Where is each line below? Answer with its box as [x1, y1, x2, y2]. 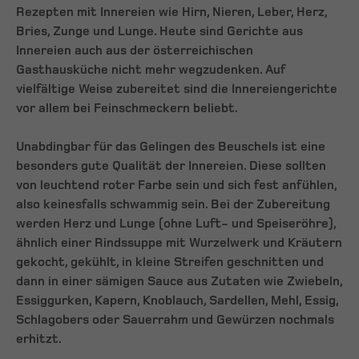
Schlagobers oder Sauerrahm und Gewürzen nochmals [16, 312, 334, 328]
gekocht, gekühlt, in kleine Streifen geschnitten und [16, 254, 324, 270]
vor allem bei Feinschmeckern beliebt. [16, 100, 238, 116]
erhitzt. [16, 331, 62, 347]
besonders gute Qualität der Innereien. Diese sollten [16, 158, 326, 174]
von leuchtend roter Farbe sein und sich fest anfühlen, [16, 177, 337, 193]
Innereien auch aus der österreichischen [16, 42, 253, 58]
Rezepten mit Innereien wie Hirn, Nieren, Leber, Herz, [16, 4, 327, 20]
